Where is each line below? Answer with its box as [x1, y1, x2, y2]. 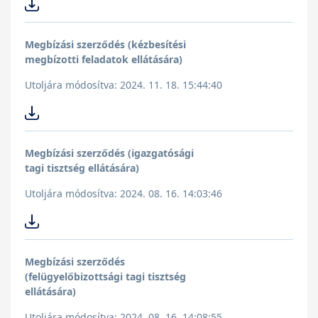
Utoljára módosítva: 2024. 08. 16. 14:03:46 [25, 187, 222, 201]
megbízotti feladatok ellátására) [25, 53, 182, 67]
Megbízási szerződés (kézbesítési [25, 38, 186, 52]
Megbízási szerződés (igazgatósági [25, 146, 194, 160]
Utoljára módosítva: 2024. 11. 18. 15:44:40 [25, 78, 222, 92]
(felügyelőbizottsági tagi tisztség [25, 270, 186, 284]
